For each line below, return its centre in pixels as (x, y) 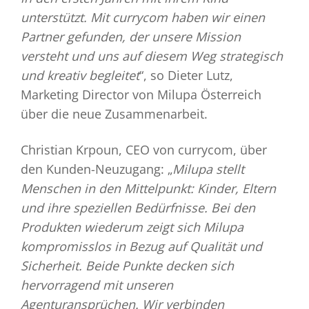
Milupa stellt (208, 169)
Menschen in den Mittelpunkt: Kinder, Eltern (148, 189)
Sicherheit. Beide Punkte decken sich (127, 266)
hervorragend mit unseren (97, 285)
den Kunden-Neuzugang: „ (97, 169)
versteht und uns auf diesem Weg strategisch (152, 56)
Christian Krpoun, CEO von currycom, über (144, 150)
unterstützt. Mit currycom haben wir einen (143, 18)
